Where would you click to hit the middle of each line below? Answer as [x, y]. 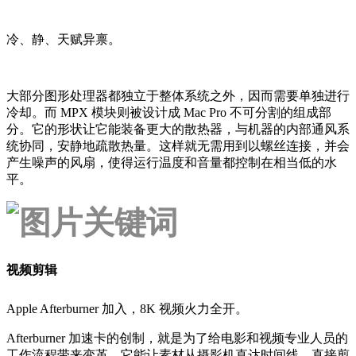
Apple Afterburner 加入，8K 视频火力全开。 [127, 308]
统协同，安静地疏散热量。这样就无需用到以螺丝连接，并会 [178, 145]
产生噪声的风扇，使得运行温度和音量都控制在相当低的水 [172, 162]
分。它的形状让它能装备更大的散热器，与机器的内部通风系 [178, 129]
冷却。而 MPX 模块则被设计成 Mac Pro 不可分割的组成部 [169, 112]
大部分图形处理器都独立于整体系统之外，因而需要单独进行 [178, 95]
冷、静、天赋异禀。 [64, 39]
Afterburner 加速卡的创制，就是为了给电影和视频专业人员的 [177, 338]
